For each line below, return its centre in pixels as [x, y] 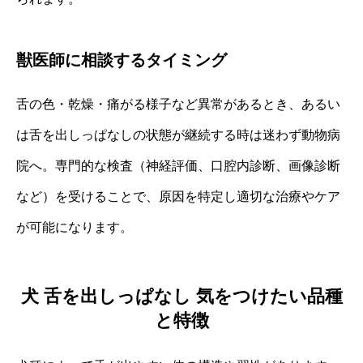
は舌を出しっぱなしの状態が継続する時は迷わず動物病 [178, 135]
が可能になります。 [75, 228]
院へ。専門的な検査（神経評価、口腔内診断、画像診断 [178, 166]
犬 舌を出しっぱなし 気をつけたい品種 [181, 296]
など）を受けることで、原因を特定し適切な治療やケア [178, 197]
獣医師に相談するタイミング [122, 60]
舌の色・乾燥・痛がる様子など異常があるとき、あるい [178, 105]
